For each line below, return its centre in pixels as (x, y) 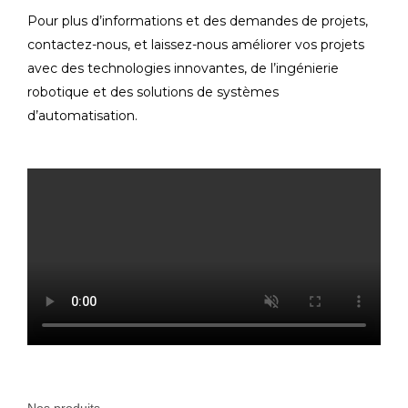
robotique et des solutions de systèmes (153, 92)
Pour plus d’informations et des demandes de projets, (198, 21)
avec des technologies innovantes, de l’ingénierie (183, 69)
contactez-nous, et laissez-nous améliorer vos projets (196, 45)
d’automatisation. (82, 116)
